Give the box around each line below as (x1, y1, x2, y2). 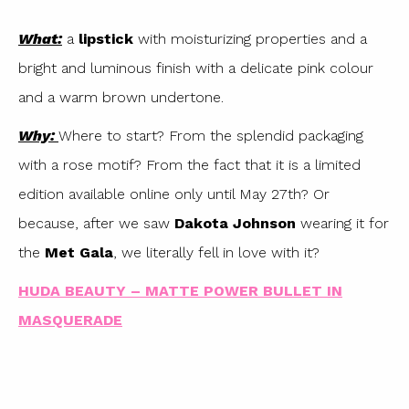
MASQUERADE (18, 310, 122, 329)
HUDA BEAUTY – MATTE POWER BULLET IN (18, 281, 342, 299)
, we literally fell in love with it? (113, 243, 320, 261)
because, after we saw (18, 214, 174, 232)
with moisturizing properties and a (133, 29, 367, 47)
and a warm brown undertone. (18, 88, 224, 106)
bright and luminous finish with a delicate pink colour (18, 58, 373, 77)
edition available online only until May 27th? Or (18, 184, 330, 203)
